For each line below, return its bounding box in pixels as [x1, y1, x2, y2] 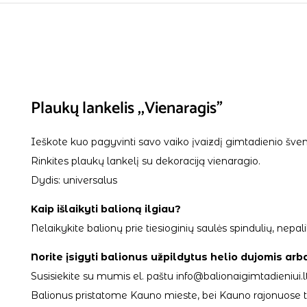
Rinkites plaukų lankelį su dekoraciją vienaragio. [31, 155, 260, 167]
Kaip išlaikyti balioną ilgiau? [31, 203, 181, 215]
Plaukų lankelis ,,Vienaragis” [31, 95, 223, 122]
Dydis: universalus [31, 174, 117, 186]
